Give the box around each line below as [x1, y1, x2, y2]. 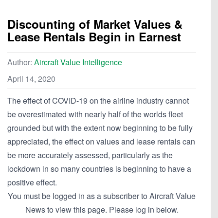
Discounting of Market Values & [7, 16, 182, 33]
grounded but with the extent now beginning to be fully [7, 122, 193, 134]
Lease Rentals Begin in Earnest [7, 28, 181, 45]
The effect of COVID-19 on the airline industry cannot [7, 95, 189, 107]
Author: [7, 56, 34, 68]
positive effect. [7, 177, 57, 188]
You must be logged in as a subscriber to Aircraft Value [8, 190, 196, 202]
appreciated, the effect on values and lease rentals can [7, 136, 195, 147]
